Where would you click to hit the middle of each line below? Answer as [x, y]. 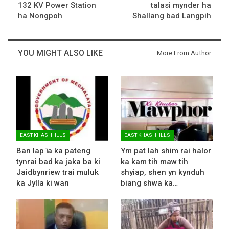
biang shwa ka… [149, 183]
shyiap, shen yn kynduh [163, 172]
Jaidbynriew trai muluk [58, 172]
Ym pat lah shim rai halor [166, 151]
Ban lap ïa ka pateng [53, 151]
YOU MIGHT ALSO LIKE [60, 53]
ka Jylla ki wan [43, 183]
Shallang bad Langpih [172, 16]
